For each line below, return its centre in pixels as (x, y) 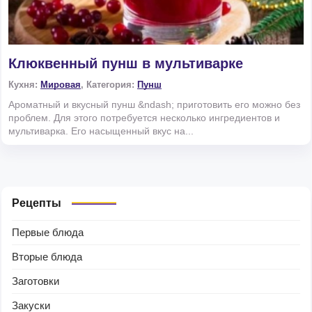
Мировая (61, 85)
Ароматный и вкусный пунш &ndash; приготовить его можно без (154, 105)
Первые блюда (48, 233)
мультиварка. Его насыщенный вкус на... (101, 131)
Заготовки (36, 281)
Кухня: (24, 85)
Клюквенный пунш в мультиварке (126, 64)
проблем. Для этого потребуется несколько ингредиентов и (144, 118)
